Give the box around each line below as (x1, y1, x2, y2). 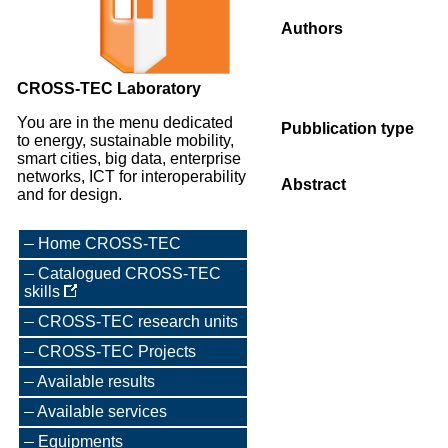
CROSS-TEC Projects (38, 343, 196, 360)
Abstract (281, 176, 346, 193)
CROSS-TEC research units (38, 313, 238, 330)
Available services (37, 403, 167, 420)
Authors (281, 20, 343, 37)
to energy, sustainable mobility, (17, 132, 234, 149)
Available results (37, 373, 155, 390)
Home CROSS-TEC (38, 235, 181, 252)
